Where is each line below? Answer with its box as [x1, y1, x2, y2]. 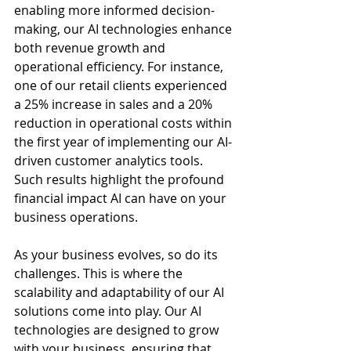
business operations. [14, 208, 138, 226]
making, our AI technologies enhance [14, 20, 235, 38]
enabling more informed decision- [14, 2, 215, 19]
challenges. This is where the [14, 265, 186, 282]
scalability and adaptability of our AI [14, 284, 227, 301]
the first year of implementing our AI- [14, 133, 232, 150]
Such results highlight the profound [14, 171, 227, 188]
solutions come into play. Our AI [14, 302, 204, 320]
